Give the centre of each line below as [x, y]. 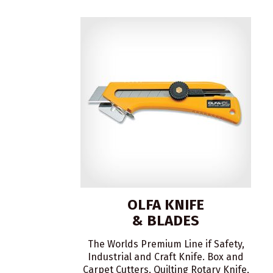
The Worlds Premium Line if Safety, [166, 244]
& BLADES [166, 221]
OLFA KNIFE [166, 205]
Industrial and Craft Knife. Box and [166, 257]
